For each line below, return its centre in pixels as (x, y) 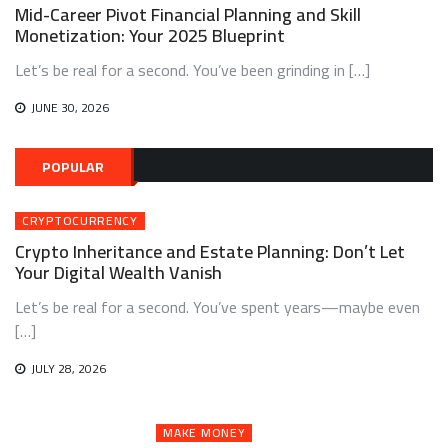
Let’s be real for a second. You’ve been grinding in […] (192, 70)
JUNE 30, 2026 (70, 107)
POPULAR (73, 167)
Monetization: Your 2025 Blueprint (150, 35)
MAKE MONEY (204, 432)
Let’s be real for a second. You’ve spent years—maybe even (217, 307)
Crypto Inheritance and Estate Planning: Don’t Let (210, 251)
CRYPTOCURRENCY (80, 220)
